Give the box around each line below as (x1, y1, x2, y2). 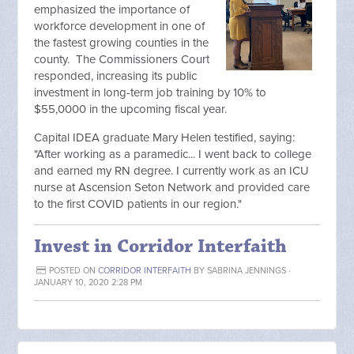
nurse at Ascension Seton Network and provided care (34, 180, 311, 194)
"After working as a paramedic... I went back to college (34, 147, 312, 161)
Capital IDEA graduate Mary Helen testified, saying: (34, 130, 296, 145)
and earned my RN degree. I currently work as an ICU (34, 164, 310, 178)
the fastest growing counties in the (34, 36, 209, 50)
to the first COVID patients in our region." (34, 197, 262, 211)
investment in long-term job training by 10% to (34, 85, 267, 100)
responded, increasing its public (34, 69, 198, 83)
